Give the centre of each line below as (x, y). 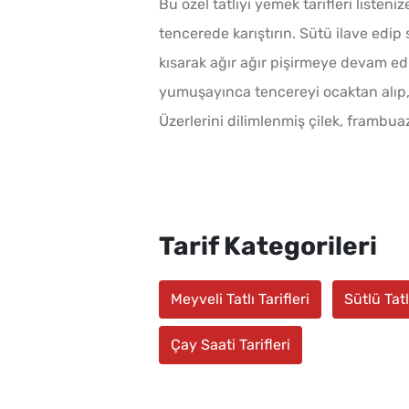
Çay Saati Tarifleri (231, 345)
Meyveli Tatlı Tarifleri (240, 299)
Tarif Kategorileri (268, 246)
